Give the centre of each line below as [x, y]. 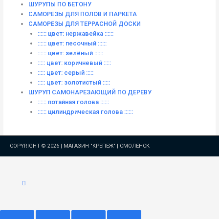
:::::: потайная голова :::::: [74, 102]
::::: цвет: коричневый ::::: [75, 63]
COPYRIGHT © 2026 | [37, 146]
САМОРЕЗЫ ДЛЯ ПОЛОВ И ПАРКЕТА [82, 14]
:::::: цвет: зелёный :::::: [71, 53]
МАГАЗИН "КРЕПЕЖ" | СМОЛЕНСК [107, 146]
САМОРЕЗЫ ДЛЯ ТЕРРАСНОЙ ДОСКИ [84, 23]
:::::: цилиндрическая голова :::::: [86, 111]
